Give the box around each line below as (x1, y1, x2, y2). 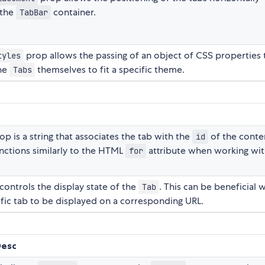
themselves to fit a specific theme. (35, 63, 185, 76)
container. (51, 6, 96, 19)
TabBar (19, 7, 48, 18)
